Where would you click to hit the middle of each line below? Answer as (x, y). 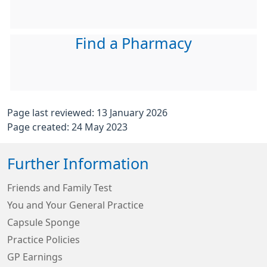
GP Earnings (35, 257)
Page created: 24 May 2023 (67, 127)
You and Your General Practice (75, 205)
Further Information (78, 164)
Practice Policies (44, 240)
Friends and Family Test (60, 188)
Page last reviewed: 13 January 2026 (87, 113)
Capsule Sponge (44, 222)
